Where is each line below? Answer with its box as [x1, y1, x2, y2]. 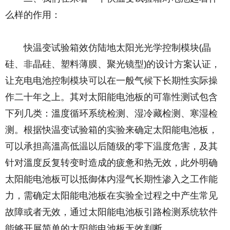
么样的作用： [5, 8, 61, 21]
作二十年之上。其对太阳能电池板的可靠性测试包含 [5, 90, 218, 103]
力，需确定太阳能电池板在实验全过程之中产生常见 [5, 189, 218, 202]
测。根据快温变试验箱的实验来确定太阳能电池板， [5, 123, 218, 136]
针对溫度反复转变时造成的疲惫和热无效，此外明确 [5, 156, 218, 169]
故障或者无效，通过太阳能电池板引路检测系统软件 [5, 205, 218, 218]
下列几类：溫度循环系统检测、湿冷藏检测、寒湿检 [5, 107, 218, 120]
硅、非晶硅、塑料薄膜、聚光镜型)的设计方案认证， [5, 57, 220, 70]
